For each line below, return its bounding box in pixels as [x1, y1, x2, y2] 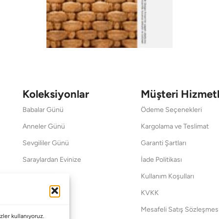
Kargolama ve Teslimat [140, 122, 209, 131]
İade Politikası [140, 155, 182, 164]
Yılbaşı [22, 205, 42, 214]
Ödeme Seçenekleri [140, 105, 202, 114]
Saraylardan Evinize [22, 155, 81, 164]
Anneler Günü [22, 122, 65, 131]
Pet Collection [22, 188, 66, 197]
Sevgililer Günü [22, 138, 69, 147]
